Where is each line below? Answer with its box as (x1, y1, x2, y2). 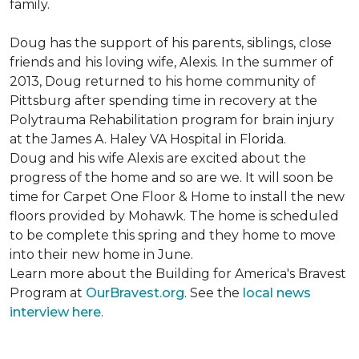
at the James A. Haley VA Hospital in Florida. (10, 131, 286, 147)
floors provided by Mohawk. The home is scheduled (10, 208, 339, 224)
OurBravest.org (86, 285, 184, 301)
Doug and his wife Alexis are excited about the (10, 151, 306, 166)
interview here (10, 305, 101, 320)
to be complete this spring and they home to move (10, 228, 336, 243)
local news (243, 285, 311, 301)
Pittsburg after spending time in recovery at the (10, 93, 317, 108)
